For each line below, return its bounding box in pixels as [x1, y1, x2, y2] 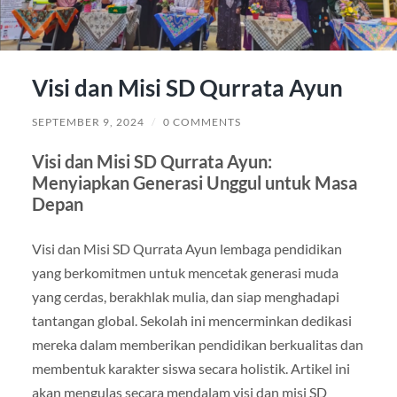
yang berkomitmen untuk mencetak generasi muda [31, 263, 339, 281]
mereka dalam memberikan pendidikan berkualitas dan [31, 335, 363, 353]
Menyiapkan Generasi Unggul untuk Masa [31, 171, 357, 193]
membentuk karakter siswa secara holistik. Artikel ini [31, 359, 350, 377]
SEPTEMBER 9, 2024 [31, 114, 144, 128]
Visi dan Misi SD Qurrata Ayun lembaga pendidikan [31, 239, 342, 257]
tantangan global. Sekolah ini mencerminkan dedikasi [31, 311, 352, 329]
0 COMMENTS [162, 114, 241, 128]
